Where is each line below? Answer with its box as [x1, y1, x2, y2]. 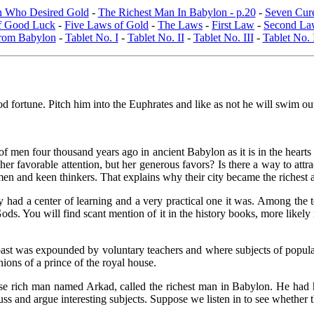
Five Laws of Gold [64, 18, 149, 31]
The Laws [158, 18, 203, 31]
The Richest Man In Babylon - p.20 [97, 6, 256, 18]
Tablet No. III [193, 31, 254, 43]
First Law [212, 18, 254, 31]
